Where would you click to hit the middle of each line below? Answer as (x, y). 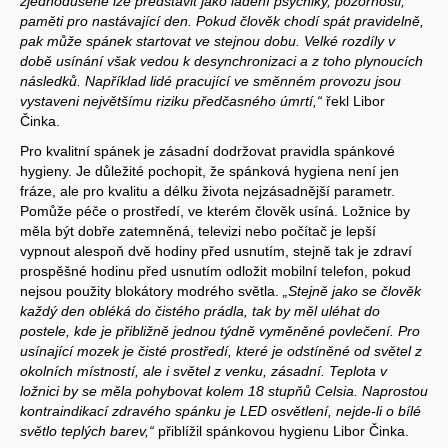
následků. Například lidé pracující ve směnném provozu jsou (210, 80)
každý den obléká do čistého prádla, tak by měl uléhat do (200, 310)
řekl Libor (353, 100)
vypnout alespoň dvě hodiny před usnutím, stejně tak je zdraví (216, 250)
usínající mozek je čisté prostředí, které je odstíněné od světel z (221, 350)
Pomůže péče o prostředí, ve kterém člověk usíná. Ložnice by (215, 210)
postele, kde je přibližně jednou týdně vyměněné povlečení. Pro (220, 330)
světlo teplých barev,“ (87, 430)
